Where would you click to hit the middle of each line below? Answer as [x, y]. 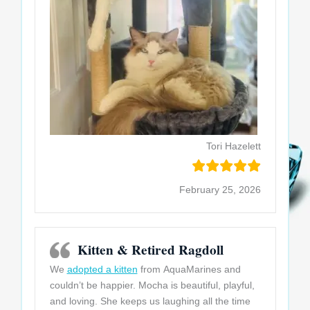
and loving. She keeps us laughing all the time [150, 301]
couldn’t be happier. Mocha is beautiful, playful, [152, 285]
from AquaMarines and [189, 270]
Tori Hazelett [233, 146]
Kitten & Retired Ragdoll [150, 250]
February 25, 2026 [220, 190]
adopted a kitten [102, 270]
